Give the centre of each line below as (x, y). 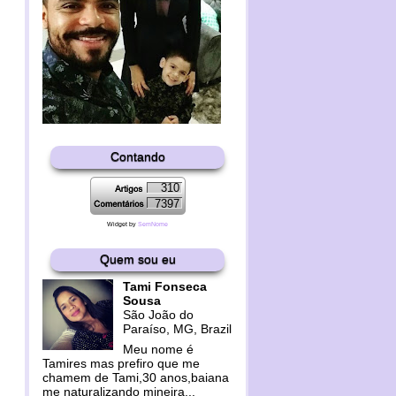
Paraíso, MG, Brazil (177, 329)
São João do (158, 315)
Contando (137, 156)
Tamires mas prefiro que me (121, 363)
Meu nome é (158, 349)
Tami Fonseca (164, 286)
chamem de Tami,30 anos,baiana (136, 377)
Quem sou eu (137, 259)
